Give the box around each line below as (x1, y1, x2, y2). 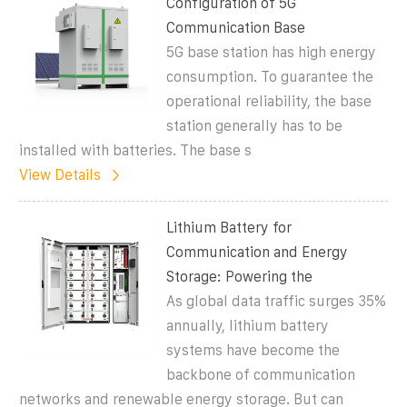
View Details (19, 166, 101, 183)
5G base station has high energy (166, 44, 377, 60)
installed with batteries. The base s (19, 142, 252, 158)
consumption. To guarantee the (166, 68, 374, 84)
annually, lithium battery (166, 317, 330, 333)
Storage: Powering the (166, 268, 313, 284)
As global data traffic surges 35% (166, 293, 387, 309)
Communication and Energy (166, 243, 349, 260)
